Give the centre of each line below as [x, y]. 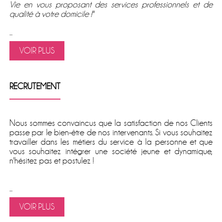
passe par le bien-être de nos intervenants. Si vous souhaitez [111, 133]
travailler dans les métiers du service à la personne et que [111, 142]
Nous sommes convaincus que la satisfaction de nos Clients [111, 123]
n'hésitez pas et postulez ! [52, 161]
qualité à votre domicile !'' [51, 14]
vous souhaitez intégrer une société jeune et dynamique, [111, 152]
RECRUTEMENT [35, 87]
